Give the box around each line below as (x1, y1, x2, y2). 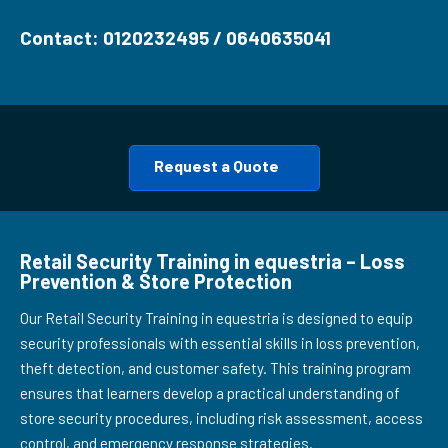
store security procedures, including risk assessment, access (20, 409, 423, 427)
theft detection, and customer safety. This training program (20, 359, 411, 377)
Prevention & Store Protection (20, 269, 292, 293)
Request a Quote (153, 156, 279, 176)
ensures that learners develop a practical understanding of (20, 384, 400, 402)
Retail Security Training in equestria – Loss (20, 249, 405, 273)
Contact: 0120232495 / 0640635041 (20, 26, 331, 49)
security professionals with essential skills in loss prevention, (20, 334, 420, 352)
